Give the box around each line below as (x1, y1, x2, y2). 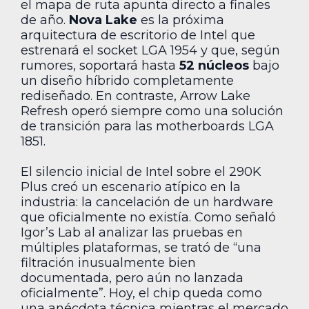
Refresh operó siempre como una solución (21, 103, 283, 119)
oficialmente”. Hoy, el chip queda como (21, 285, 262, 301)
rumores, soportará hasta (21, 57, 179, 73)
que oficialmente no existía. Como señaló (21, 209, 276, 225)
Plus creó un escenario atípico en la (21, 179, 241, 195)
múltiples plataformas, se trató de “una (21, 239, 261, 255)
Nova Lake (69, 12, 137, 28)
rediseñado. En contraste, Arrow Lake (21, 88, 250, 103)
